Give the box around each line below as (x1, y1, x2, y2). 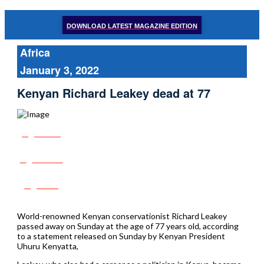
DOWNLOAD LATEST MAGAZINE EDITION (67, 22, 197, 29)
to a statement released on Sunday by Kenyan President (16, 230, 225, 241)
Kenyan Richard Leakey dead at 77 (16, 84, 210, 102)
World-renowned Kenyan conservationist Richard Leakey (16, 210, 227, 221)
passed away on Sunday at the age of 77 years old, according (16, 220, 239, 231)
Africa (19, 45, 50, 60)
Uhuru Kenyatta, (16, 240, 78, 251)
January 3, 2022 (19, 62, 99, 78)
